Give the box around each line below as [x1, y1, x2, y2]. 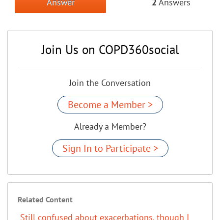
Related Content [18, 194, 73, 204]
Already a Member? [74, 120, 146, 132]
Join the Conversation [69, 77, 151, 88]
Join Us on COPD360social [41, 41, 179, 57]
